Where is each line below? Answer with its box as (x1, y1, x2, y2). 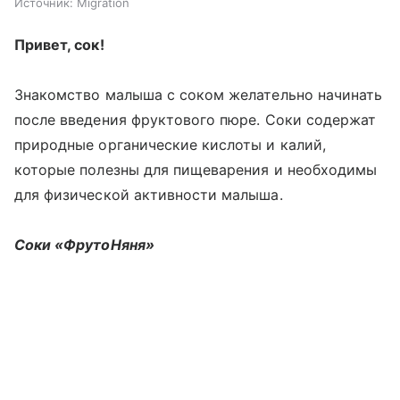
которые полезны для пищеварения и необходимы (14, 161, 378, 179)
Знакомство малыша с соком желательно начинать (14, 86, 383, 104)
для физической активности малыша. (14, 186, 283, 204)
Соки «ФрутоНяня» (14, 236, 154, 254)
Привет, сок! (14, 36, 104, 54)
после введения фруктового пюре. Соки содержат (14, 111, 377, 129)
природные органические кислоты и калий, (14, 136, 326, 154)
